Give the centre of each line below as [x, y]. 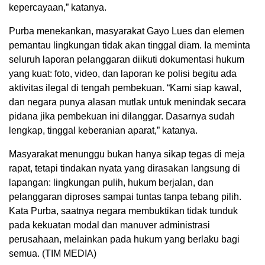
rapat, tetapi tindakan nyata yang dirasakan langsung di [125, 168]
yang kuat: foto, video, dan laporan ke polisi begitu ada [123, 73]
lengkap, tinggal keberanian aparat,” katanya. [103, 130]
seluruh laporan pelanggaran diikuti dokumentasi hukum [127, 59]
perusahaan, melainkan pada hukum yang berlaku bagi [124, 239]
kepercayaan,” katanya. [58, 7]
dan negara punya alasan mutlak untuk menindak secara [127, 102]
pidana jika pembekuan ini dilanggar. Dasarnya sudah [122, 116]
